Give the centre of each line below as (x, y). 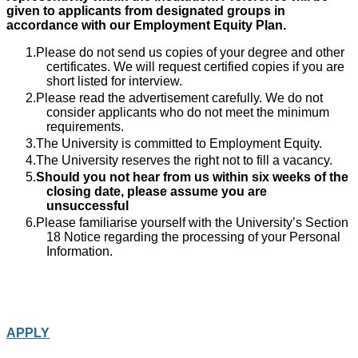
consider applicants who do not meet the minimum (188, 112)
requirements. (87, 127)
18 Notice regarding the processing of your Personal (193, 237)
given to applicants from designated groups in (146, 11)
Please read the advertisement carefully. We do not (179, 98)
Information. (83, 251)
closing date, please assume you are (157, 191)
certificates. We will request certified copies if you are (195, 67)
